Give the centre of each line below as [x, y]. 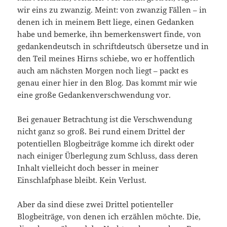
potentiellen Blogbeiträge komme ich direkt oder [106, 144]
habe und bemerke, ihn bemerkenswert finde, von [109, 34]
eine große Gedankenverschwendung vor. [94, 95]
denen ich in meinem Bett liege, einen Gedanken [106, 22]
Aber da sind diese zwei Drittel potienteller [96, 204]
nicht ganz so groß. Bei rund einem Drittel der [101, 131]
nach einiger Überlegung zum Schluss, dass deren [108, 156]
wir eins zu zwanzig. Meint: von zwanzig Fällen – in [112, 10]
